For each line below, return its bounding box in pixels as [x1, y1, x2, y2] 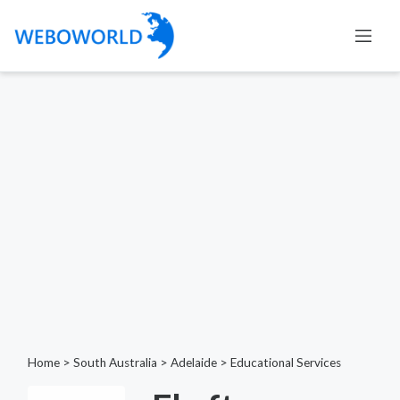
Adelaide [171, 354, 217, 370]
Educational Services [230, 354, 341, 370]
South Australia [73, 354, 157, 370]
